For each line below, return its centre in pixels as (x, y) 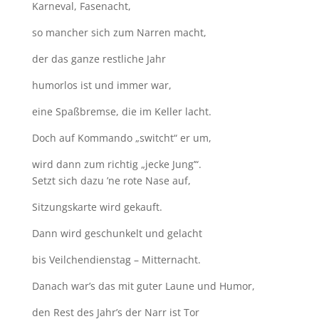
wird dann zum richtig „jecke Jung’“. (116, 164)
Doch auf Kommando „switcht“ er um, (121, 137)
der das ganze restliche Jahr (99, 58)
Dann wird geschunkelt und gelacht (117, 233)
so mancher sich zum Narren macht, (119, 32)
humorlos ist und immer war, (101, 85)
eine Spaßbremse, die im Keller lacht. (121, 111)
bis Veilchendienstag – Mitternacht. (116, 259)
